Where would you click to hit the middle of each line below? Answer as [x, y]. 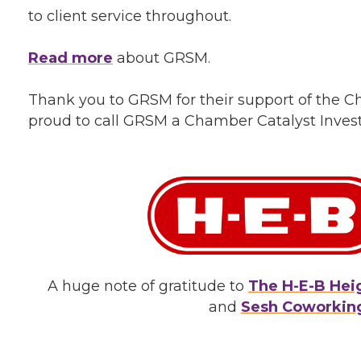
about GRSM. [162, 58]
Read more [71, 58]
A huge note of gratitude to [147, 286]
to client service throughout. [130, 17]
